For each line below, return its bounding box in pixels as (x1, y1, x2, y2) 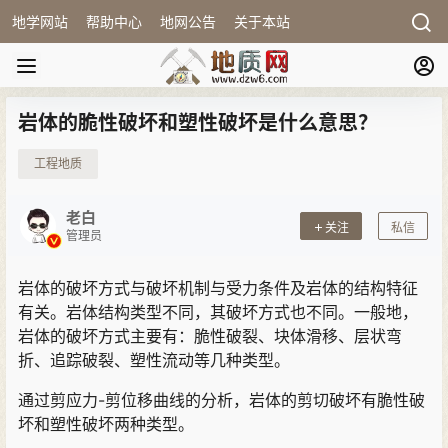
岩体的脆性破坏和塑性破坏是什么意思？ (18, 111, 378, 135)
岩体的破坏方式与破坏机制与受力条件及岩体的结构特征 (18, 278, 418, 298)
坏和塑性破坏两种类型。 (18, 414, 194, 434)
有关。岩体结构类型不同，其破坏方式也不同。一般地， (18, 302, 418, 322)
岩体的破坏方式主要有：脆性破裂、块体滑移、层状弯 (18, 326, 402, 346)
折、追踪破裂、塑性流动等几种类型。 (18, 350, 290, 370)
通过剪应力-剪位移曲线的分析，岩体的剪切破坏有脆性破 (18, 390, 425, 410)
